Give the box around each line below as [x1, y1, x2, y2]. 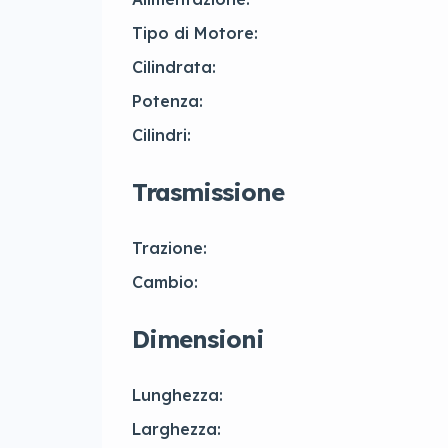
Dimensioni [132, 324, 264, 355]
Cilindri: [132, 125, 191, 146]
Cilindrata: [132, 57, 216, 78]
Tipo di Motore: [132, 23, 258, 44]
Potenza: [132, 91, 203, 112]
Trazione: [132, 238, 207, 259]
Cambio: [132, 272, 198, 293]
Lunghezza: [132, 385, 223, 406]
